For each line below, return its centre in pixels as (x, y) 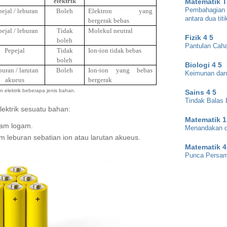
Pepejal (15, 51)
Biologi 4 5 (203, 65)
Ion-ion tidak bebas (115, 51)
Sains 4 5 (201, 92)
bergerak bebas (109, 21)
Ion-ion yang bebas (120, 70)
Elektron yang (120, 11)
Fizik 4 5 (199, 37)
